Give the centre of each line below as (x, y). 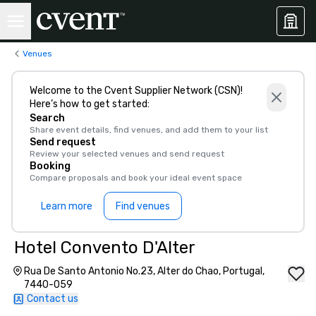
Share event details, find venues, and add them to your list (149, 130)
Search (47, 118)
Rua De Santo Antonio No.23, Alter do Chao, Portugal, (144, 271)
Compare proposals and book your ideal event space (136, 178)
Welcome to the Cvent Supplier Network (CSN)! (136, 91)
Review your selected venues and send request (127, 154)
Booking (50, 166)
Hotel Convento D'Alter (105, 248)
